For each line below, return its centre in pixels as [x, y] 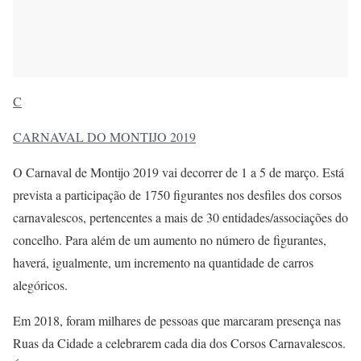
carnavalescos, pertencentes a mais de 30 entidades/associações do [180, 217]
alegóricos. [40, 284]
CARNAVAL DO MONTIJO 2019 [104, 136]
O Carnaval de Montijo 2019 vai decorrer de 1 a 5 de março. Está [178, 172]
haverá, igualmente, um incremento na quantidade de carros [163, 262]
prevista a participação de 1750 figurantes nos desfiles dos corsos [177, 194]
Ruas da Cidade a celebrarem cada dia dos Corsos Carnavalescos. [179, 342]
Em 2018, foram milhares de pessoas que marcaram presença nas [177, 320]
